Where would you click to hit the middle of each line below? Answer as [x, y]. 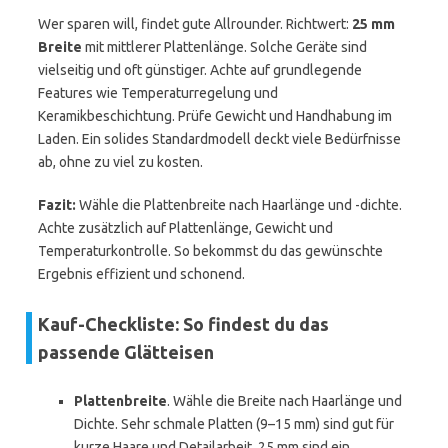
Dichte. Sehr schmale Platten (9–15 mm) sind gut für [234, 424]
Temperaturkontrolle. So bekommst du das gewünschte [210, 251]
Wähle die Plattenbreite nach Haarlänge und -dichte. [239, 205]
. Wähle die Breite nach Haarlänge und [284, 401]
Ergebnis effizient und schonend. [141, 274]
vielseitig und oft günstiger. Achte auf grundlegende [200, 70]
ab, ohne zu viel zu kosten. [120, 162]
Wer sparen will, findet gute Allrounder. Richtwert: [195, 24]
